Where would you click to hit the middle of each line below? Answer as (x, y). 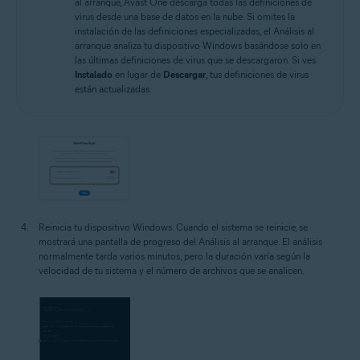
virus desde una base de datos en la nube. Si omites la (185, 17)
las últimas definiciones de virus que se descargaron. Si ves (195, 60)
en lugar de (138, 75)
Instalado (94, 75)
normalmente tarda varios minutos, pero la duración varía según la (174, 256)
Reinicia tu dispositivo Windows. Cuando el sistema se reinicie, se (173, 227)
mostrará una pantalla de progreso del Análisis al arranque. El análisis (180, 242)
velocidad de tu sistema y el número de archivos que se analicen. (172, 271)
